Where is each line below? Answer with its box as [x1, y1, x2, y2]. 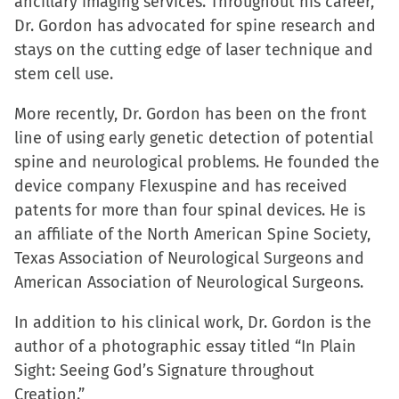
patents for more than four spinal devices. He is [14, 200, 365, 220]
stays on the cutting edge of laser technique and [14, 40, 373, 60]
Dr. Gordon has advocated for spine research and [14, 16, 376, 36]
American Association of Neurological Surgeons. [14, 273, 363, 292]
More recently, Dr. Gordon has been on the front [14, 104, 367, 124]
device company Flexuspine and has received [14, 176, 347, 196]
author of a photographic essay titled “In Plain [14, 337, 356, 356]
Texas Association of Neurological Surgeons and [14, 248, 364, 268]
